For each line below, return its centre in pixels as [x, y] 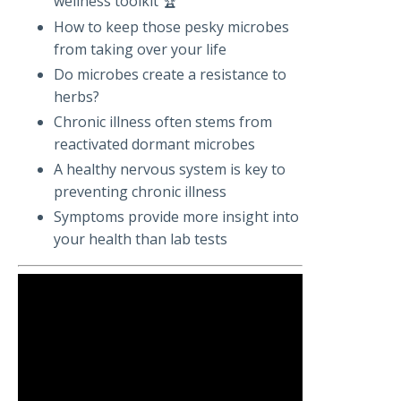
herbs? [77, 96]
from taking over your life [140, 49]
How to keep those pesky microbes [171, 26]
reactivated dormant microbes [154, 145]
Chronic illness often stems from [163, 122]
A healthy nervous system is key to [170, 170]
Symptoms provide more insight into [176, 217]
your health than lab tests [141, 239]
